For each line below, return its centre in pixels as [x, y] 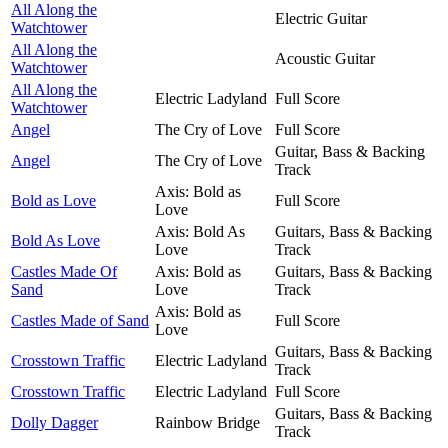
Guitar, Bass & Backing [350, 151]
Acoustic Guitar [325, 58]
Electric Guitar [321, 18]
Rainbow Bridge [207, 422]
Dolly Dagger [54, 422]
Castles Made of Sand [80, 320]
